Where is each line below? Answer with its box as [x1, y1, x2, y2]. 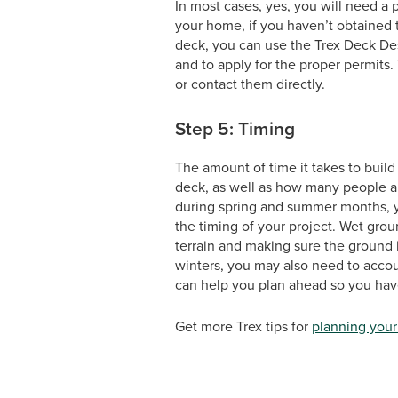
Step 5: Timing [175, 115, 295, 142]
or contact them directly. [175, 74, 325, 94]
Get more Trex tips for [175, 316, 312, 337]
